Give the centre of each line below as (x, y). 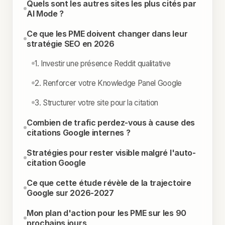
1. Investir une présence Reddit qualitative (103, 63)
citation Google (56, 162)
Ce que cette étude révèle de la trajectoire (109, 183)
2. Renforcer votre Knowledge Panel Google (108, 83)
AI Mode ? (45, 13)
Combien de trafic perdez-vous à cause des (111, 122)
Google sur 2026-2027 (70, 193)
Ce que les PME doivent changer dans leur (107, 33)
